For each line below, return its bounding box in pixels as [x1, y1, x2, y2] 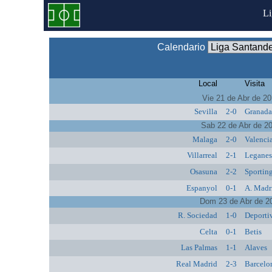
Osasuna [189, 166, 217, 176]
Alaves [245, 243, 268, 253]
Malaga [192, 134, 217, 144]
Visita [245, 78, 265, 88]
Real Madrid [175, 259, 217, 268]
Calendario [157, 41, 208, 52]
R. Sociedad [177, 210, 217, 220]
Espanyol [186, 183, 217, 192]
